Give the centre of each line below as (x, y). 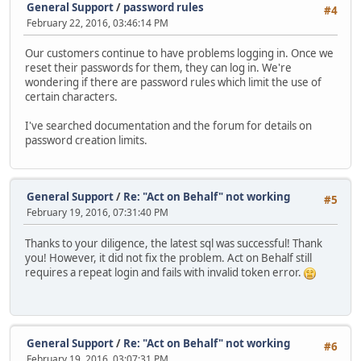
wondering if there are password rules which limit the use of (173, 83)
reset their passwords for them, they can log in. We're (158, 68)
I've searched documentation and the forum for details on (168, 126)
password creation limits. (86, 141)
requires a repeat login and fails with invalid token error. (164, 272)
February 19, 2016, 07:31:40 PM (98, 213)
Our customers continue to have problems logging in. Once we (179, 54)
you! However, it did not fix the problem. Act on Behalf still (168, 257)
